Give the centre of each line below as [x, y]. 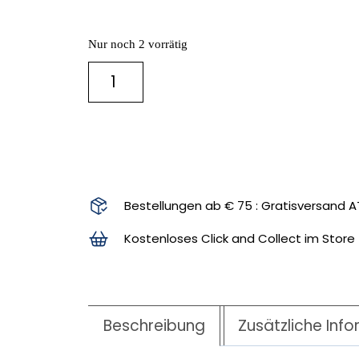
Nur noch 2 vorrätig [138, 44]
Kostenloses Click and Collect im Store [239, 239]
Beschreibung [154, 325]
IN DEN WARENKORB [261, 82]
